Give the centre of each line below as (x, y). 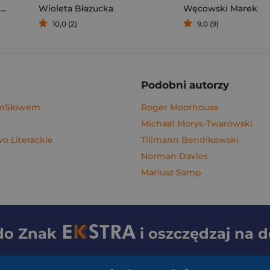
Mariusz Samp (171, 172)
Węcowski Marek (220, 8)
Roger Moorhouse (180, 107)
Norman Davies (174, 156)
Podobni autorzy (185, 85)
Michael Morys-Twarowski (197, 124)
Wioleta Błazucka (76, 8)
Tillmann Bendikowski (190, 140)
